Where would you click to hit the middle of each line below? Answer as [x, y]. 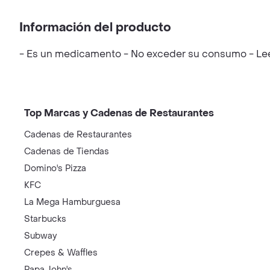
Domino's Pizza [55, 168]
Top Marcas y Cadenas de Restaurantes [119, 113]
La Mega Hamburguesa [72, 202]
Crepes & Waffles [61, 253]
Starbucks [45, 219]
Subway [40, 236]
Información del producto [95, 28]
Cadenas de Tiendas [67, 152]
